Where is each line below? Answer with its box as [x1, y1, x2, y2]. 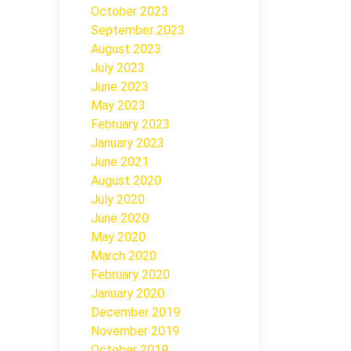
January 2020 [91, 286, 165, 301]
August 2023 [91, 42, 161, 56]
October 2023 [91, 4, 168, 19]
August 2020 [91, 173, 161, 188]
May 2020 [91, 230, 146, 244]
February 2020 [91, 267, 170, 282]
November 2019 [91, 324, 179, 338]
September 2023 [91, 23, 185, 38]
